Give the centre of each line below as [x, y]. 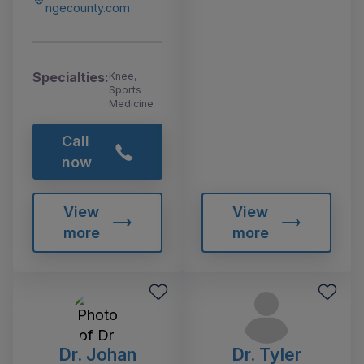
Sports [125, 89]
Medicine [131, 103]
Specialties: [71, 77]
